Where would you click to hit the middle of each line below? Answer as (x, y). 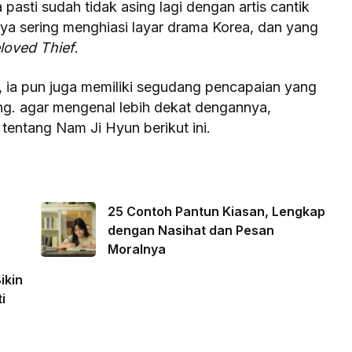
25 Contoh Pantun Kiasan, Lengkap (216, 212)
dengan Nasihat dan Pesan (191, 231)
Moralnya (136, 249)
